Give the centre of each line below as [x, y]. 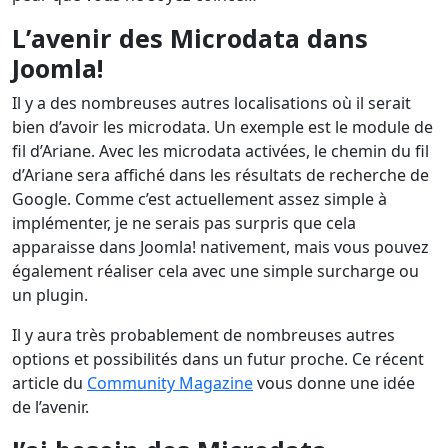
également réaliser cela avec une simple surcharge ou [215, 271]
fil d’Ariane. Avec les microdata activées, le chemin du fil [220, 151]
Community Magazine [170, 383]
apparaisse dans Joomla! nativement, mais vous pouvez [220, 247]
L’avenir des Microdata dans [190, 38]
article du [49, 383]
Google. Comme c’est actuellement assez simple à [199, 199]
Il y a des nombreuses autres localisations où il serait [211, 103]
